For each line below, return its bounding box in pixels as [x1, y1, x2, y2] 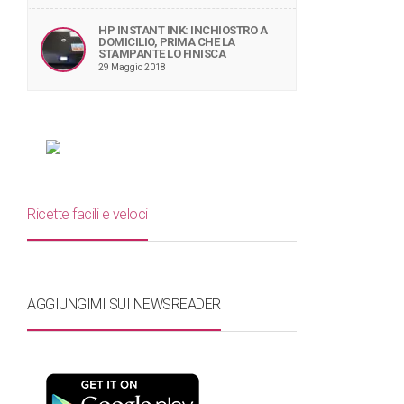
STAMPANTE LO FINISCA [98, 47, 225, 60]
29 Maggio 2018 [98, 62, 166, 72]
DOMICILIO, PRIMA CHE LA [98, 35, 235, 49]
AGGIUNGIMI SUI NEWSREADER [27, 296, 221, 313]
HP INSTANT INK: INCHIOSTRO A [98, 23, 267, 37]
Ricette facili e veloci [27, 206, 148, 223]
